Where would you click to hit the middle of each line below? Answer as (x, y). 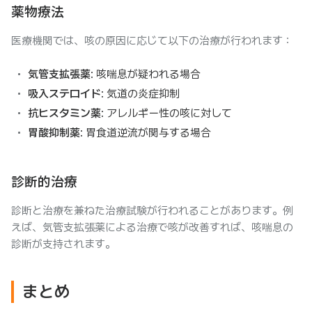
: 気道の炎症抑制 (140, 94)
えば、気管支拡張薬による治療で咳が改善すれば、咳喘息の (152, 227)
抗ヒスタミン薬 (64, 113)
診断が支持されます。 (63, 244)
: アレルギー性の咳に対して (166, 113)
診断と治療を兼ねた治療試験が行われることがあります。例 (152, 211)
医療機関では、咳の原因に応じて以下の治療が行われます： (152, 41)
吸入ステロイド (64, 94)
